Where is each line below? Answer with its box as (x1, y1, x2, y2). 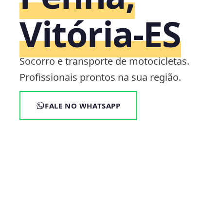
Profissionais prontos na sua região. (19, 71, 181, 84)
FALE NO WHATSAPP (45, 101, 121, 110)
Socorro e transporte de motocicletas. (19, 54, 189, 68)
